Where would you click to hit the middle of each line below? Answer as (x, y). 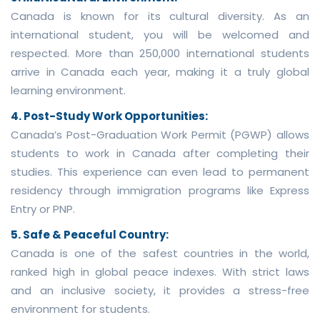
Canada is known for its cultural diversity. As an (160, 16)
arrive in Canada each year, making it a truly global (160, 71)
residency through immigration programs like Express (160, 190)
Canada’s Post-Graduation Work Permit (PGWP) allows (160, 134)
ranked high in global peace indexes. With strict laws (160, 271)
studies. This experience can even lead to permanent (160, 171)
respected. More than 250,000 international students (160, 53)
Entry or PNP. (43, 209)
